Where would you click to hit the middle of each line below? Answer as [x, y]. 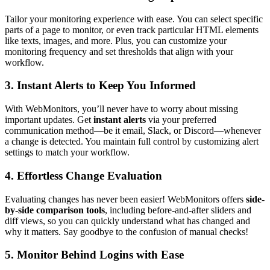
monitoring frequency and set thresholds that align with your [119, 51]
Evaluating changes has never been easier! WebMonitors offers [125, 199]
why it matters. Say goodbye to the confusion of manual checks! [127, 231]
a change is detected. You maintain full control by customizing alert [132, 142]
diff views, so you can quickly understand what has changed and [127, 221]
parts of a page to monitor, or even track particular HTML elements [132, 30]
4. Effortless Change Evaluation [83, 175]
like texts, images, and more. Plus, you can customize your [116, 40]
